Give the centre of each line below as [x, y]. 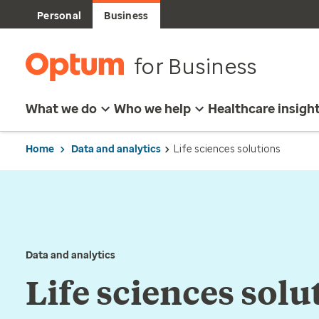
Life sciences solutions [227, 149]
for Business [195, 67]
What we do [61, 109]
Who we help [152, 109]
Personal [59, 16]
